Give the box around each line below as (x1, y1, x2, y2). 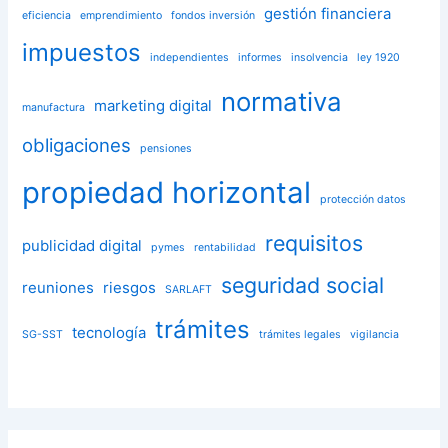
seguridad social (221, 272, 385, 299)
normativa (221, 86, 343, 118)
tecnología (72, 323, 147, 343)
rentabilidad (194, 241, 257, 255)
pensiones (140, 142, 193, 156)
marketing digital (94, 96, 213, 116)
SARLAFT (165, 283, 213, 297)
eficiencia (22, 9, 72, 23)
